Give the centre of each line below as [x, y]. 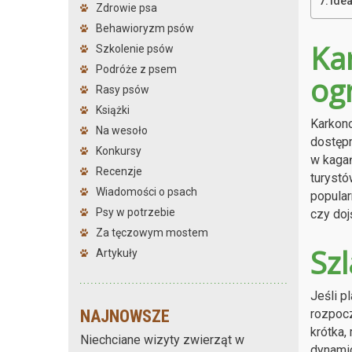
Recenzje [119, 171]
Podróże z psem [136, 69]
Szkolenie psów [135, 48]
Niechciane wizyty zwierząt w [162, 339]
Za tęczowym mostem [152, 232]
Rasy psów [123, 89]
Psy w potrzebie [136, 212]
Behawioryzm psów [145, 28]
